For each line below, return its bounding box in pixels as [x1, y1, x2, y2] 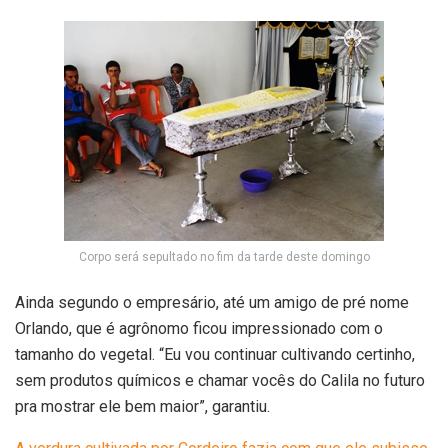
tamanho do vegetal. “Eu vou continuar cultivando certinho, [15, 345, 415, 365]
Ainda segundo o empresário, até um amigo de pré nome [15, 293, 409, 313]
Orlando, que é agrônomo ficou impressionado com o [15, 319, 383, 339]
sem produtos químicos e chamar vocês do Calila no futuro [15, 371, 425, 391]
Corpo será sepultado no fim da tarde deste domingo [78, 250, 370, 265]
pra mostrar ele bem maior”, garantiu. [15, 397, 270, 417]
